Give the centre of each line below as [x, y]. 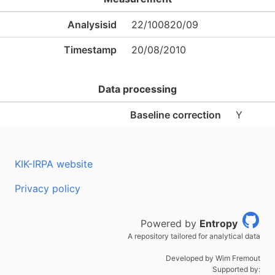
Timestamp [90, 50]
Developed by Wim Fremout [213, 258]
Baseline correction [176, 115]
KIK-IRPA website [54, 164]
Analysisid [92, 25]
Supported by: [236, 269]
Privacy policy [48, 188]
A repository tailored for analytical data [194, 236]
